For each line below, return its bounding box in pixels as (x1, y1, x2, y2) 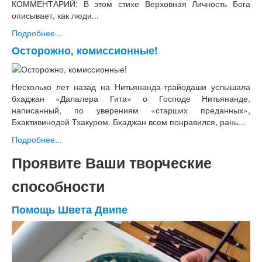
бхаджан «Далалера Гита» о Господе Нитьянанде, (12, 92, 250, 104)
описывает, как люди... (12, 9, 99, 21)
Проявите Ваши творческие (12, 151, 212, 173)
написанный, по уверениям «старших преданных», (12, 104, 250, 116)
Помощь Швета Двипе (12, 201, 127, 216)
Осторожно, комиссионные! (12, 42, 158, 57)
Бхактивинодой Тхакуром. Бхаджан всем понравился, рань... (12, 115, 245, 127)
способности (12, 175, 105, 196)
